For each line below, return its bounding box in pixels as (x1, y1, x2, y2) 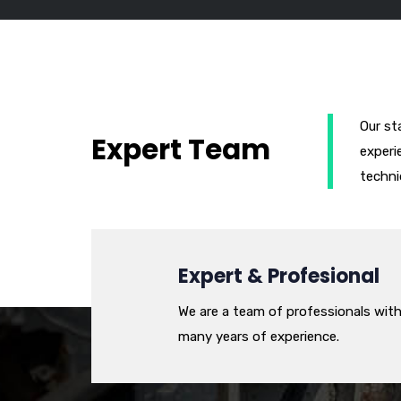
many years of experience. (178, 328, 339, 346)
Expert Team (91, 129, 270, 169)
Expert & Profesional (178, 262, 380, 291)
